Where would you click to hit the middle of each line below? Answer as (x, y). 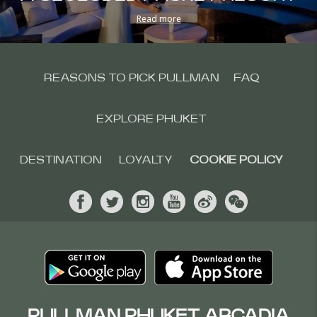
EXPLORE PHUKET (151, 119)
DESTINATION (61, 160)
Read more (158, 19)
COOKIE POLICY (236, 160)
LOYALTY (146, 160)
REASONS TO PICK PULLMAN (131, 78)
